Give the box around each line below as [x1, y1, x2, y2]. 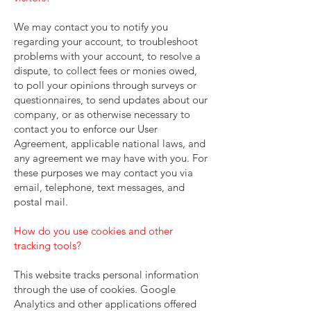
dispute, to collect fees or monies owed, [14, 64, 197, 77]
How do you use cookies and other [14, 224, 173, 237]
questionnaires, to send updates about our [14, 93, 208, 106]
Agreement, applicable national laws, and [14, 137, 205, 150]
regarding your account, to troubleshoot [14, 35, 198, 48]
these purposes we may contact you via [14, 166, 193, 179]
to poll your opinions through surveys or [14, 78, 196, 92]
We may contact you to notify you [14, 20, 168, 33]
